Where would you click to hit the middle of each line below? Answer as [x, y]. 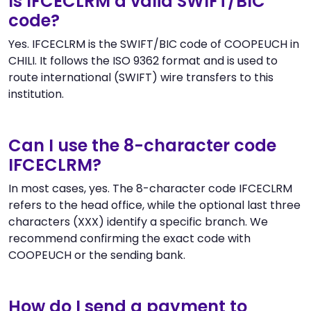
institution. [36, 94]
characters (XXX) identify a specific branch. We [138, 221]
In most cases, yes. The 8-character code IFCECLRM [150, 188]
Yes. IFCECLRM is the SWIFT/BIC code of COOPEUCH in [154, 44]
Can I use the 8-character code [142, 145]
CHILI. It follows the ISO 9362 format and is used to [143, 60]
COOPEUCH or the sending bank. [97, 255]
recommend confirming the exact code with [129, 238]
